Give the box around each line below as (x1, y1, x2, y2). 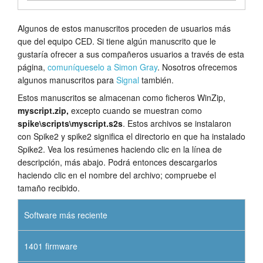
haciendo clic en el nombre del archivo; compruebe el (18, 168, 216, 181)
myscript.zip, (18, 104, 69, 116)
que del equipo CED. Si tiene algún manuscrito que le (18, 35, 216, 47)
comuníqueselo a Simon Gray (48, 60, 157, 73)
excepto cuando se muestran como (69, 104, 202, 116)
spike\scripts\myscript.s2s (18, 117, 123, 129)
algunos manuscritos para (18, 73, 116, 86)
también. (139, 73, 174, 86)
